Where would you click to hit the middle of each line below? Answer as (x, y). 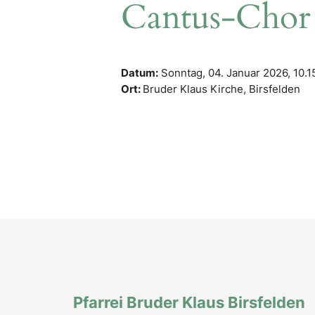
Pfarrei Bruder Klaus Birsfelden (189, 302)
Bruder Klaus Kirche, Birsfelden (221, 89)
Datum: (140, 72)
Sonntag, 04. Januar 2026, (226, 72)
